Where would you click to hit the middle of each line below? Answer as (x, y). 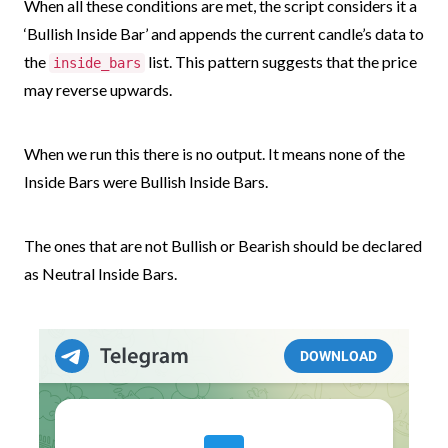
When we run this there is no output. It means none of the (214, 153)
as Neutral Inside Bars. (100, 273)
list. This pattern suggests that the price (281, 61)
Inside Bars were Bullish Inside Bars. (146, 181)
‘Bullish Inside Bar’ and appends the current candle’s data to (224, 33)
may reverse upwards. (98, 89)
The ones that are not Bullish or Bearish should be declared (223, 245)
